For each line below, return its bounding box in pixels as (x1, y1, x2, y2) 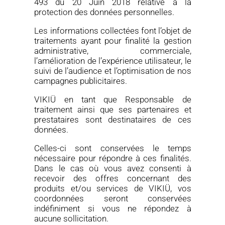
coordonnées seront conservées (34, 193, 191, 203)
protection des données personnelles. (34, 7, 175, 17)
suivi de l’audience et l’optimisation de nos (34, 66, 191, 76)
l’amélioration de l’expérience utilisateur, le (34, 56, 191, 66)
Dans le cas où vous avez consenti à (34, 163, 191, 173)
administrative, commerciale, (34, 46, 191, 56)
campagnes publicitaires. (34, 76, 128, 86)
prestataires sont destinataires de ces (34, 115, 191, 125)
